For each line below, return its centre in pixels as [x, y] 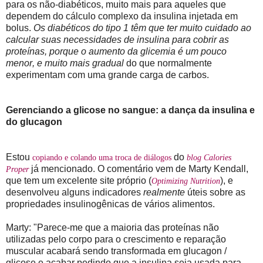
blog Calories [209, 157]
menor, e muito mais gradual [65, 63]
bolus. [20, 28]
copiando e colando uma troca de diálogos [102, 157]
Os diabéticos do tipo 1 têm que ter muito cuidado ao [142, 28]
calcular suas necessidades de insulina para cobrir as [117, 39]
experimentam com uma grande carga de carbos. [107, 75]
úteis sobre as [216, 192]
